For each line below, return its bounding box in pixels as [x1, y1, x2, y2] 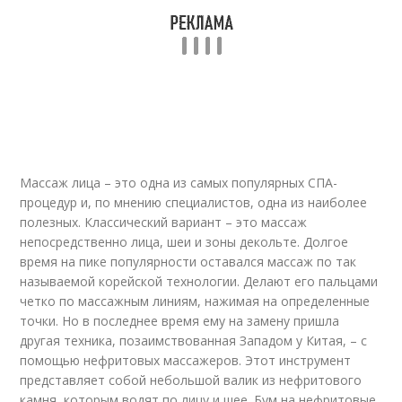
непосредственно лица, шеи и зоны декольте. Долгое [20, 232, 349, 250]
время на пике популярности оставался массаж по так [20, 252, 357, 270]
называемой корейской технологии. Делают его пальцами [20, 272, 379, 290]
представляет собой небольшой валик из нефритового [20, 371, 363, 389]
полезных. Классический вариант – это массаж [20, 213, 308, 231]
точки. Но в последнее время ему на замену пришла [20, 311, 340, 329]
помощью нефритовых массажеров [20, 351, 240, 369]
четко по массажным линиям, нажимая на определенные [20, 292, 371, 310]
